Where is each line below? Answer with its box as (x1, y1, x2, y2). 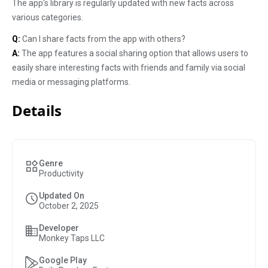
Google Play (39, 255, 87, 265)
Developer (39, 223, 79, 233)
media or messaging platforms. (12, 77, 130, 87)
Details (12, 100, 62, 120)
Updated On (39, 191, 84, 200)
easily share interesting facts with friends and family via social (12, 63, 245, 72)
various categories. (12, 13, 83, 22)
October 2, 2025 (39, 201, 99, 211)
